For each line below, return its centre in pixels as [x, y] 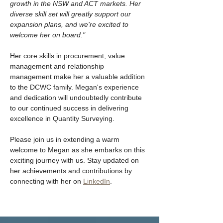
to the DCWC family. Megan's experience [75, 87]
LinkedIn [97, 181]
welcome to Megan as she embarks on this [78, 150]
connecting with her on [47, 181]
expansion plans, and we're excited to [70, 24]
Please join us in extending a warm [66, 139]
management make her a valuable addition [78, 77]
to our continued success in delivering [70, 108]
